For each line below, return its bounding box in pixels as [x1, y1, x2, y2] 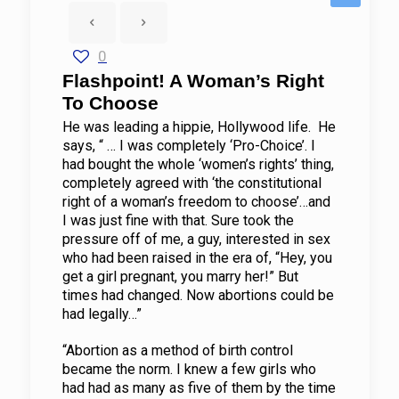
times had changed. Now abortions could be [61, 287, 334, 304]
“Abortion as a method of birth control [61, 342, 293, 359]
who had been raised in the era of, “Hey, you [61, 249, 332, 266]
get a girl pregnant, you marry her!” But [61, 268, 298, 285]
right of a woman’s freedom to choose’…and [61, 193, 330, 210]
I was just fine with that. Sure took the [61, 212, 294, 229]
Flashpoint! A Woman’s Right [61, 70, 324, 91]
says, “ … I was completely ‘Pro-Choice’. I [61, 137, 315, 154]
